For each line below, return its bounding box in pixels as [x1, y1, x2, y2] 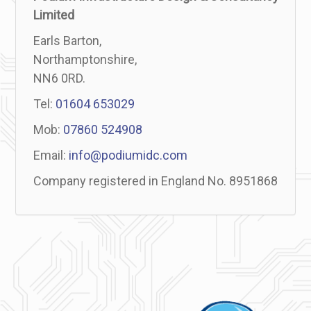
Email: [33, 148, 69, 162]
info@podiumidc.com [69, 148, 188, 162]
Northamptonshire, [33, 52, 137, 67]
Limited [33, 8, 75, 22]
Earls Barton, [33, 33, 102, 48]
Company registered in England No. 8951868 [33, 174, 278, 188]
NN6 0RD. [33, 71, 86, 85]
